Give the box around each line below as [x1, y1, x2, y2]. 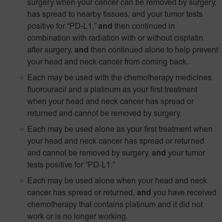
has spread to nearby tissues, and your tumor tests [27, 11, 203, 19]
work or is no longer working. [27, 213, 128, 221]
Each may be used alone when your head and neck [27, 177, 207, 185]
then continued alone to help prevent [89, 47, 218, 55]
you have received [151, 189, 217, 197]
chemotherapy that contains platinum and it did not [27, 201, 203, 209]
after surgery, [27, 47, 74, 55]
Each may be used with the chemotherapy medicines [27, 74, 212, 82]
